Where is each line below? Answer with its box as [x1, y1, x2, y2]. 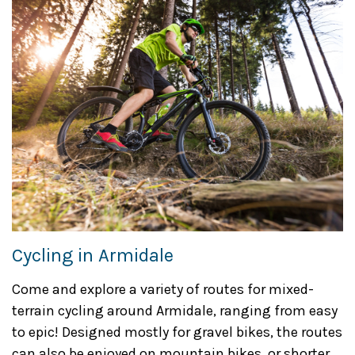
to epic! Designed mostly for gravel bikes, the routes [12, 323, 342, 341]
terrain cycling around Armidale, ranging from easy [12, 302, 338, 319]
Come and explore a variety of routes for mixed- [12, 281, 314, 298]
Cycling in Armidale [12, 244, 174, 266]
